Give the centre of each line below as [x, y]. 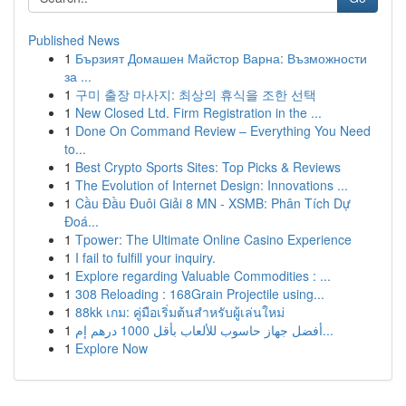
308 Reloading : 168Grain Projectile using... [200, 294]
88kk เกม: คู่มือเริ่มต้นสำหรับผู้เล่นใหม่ [180, 312]
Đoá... [82, 221]
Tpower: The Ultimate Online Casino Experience [213, 239]
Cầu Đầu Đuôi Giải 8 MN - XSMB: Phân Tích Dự [213, 203]
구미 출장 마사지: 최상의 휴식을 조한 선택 [196, 94]
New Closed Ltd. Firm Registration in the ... [198, 112]
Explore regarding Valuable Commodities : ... [203, 275]
